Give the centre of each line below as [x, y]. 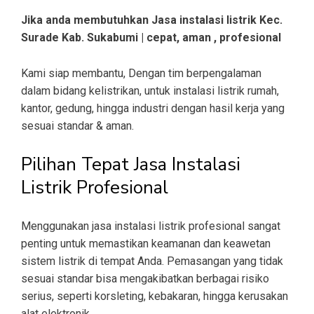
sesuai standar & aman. [77, 126]
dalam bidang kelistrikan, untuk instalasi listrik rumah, [150, 91]
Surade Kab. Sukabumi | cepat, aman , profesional [151, 38]
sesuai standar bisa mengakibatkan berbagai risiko [145, 279]
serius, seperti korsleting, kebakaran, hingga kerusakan [155, 296]
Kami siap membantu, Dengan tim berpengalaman [141, 74]
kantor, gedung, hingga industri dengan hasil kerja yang [153, 109]
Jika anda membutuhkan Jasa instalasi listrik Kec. [152, 20]
